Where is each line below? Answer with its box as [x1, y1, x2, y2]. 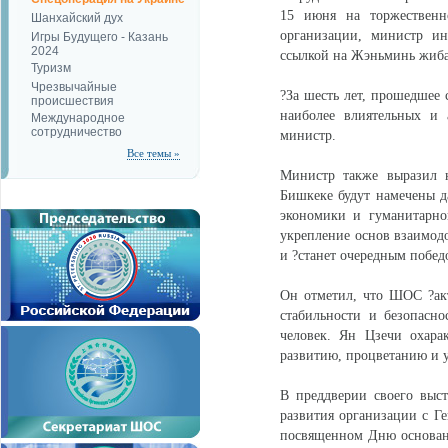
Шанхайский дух [31, 11, 123, 25]
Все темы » [127, 147, 180, 159]
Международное [31, 111, 125, 125]
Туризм [31, 61, 71, 75]
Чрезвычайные [31, 80, 117, 94]
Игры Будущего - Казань [31, 30, 168, 44]
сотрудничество [31, 125, 122, 137]
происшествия [31, 94, 114, 106]
